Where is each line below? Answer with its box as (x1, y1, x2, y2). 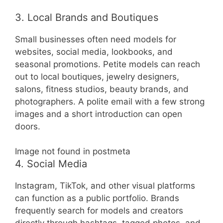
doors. (15, 121, 40, 131)
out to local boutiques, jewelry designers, (15, 71, 179, 82)
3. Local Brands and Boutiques (15, 11, 158, 23)
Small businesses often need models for (15, 34, 176, 44)
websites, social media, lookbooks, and (15, 46, 173, 57)
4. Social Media (15, 158, 87, 170)
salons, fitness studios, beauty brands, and (15, 84, 189, 94)
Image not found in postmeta (15, 146, 130, 157)
